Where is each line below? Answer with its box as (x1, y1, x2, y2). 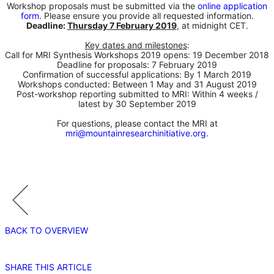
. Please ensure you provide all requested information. (39, 10, 254, 21)
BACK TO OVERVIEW (5, 224, 88, 235)
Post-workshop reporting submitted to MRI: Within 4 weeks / (16, 88, 258, 99)
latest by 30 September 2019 (78, 98, 196, 109)
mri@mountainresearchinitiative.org (65, 127, 206, 138)
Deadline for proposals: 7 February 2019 (57, 59, 217, 70)
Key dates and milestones (84, 39, 187, 50)
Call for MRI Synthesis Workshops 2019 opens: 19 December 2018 (5, 49, 269, 60)
